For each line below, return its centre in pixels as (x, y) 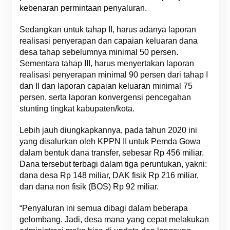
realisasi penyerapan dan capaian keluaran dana (108, 41)
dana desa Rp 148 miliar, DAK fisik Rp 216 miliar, (109, 175)
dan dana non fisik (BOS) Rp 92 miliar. (89, 187)
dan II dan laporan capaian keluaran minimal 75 (106, 86)
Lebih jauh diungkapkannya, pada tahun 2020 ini (108, 130)
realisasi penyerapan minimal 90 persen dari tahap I (113, 75)
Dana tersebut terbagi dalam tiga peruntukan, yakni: (113, 164)
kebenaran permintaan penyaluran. (83, 8)
